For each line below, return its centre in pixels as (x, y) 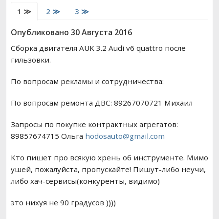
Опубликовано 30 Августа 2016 (71, 33)
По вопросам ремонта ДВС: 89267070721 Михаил (101, 103)
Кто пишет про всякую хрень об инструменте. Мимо (109, 158)
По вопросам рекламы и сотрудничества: (87, 81)
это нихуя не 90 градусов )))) (63, 203)
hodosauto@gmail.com (125, 136)
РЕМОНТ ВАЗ (40, 16)
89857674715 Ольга (48, 136)
